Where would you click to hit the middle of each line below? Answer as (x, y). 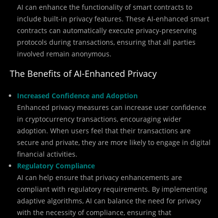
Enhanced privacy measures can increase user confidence (112, 108)
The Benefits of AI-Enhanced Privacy (82, 74)
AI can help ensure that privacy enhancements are (100, 178)
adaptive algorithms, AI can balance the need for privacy (109, 201)
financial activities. (47, 154)
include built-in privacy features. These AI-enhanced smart (113, 19)
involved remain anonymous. (64, 54)
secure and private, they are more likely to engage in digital (114, 143)
